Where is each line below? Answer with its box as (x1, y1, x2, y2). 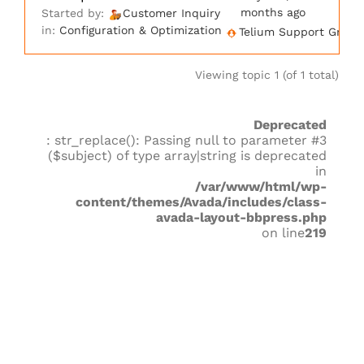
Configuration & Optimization (59, 24, 222, 37)
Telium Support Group (238, 25, 362, 38)
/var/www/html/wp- (195, 179, 327, 194)
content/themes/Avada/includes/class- (76, 194, 327, 210)
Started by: (41, 6, 108, 19)
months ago (240, 6, 306, 19)
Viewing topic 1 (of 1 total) (195, 68, 339, 81)
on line (262, 225, 305, 240)
